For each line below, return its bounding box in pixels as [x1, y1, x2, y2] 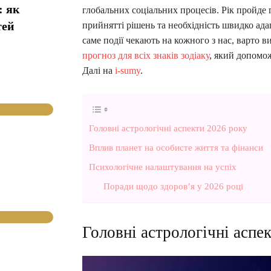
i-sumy [115, 65, 140, 76]
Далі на [82, 65, 115, 76]
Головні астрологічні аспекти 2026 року [89, 122, 247, 133]
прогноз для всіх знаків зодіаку [82, 50, 209, 60]
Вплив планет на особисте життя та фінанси [89, 142, 263, 152]
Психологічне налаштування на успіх [89, 161, 237, 172]
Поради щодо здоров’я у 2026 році [103, 180, 243, 191]
